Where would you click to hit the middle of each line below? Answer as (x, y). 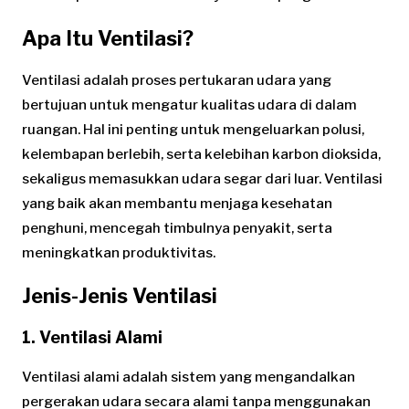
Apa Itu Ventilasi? (108, 38)
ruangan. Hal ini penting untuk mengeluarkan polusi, (193, 129)
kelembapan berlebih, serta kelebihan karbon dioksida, (201, 154)
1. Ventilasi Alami (92, 337)
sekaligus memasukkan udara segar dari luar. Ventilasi (202, 178)
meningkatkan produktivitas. (119, 252)
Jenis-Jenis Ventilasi (120, 295)
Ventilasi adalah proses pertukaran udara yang (177, 80)
